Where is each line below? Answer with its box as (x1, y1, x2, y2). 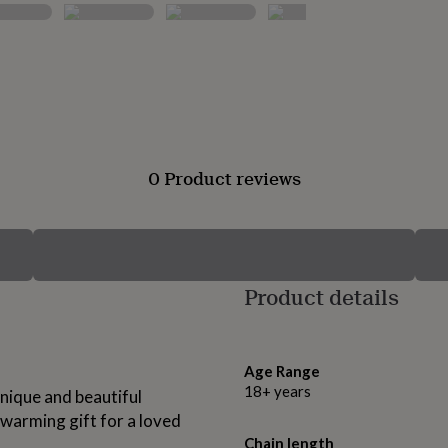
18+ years (244, 382, 311, 401)
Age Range (244, 362, 320, 381)
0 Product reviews (147, 165, 301, 192)
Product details (244, 281, 399, 313)
